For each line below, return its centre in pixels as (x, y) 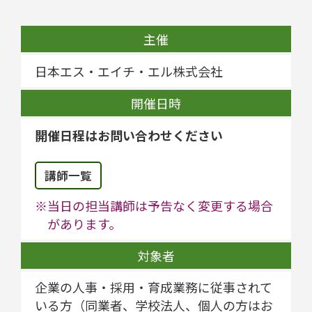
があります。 (84, 223)
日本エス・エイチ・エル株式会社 (129, 71)
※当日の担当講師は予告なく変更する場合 (154, 205)
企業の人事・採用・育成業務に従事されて (154, 287)
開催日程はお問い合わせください (129, 135)
